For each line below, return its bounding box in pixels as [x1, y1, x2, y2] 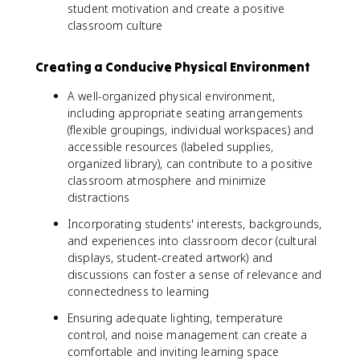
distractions [67, 190, 130, 205]
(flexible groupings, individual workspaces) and [67, 122, 314, 137]
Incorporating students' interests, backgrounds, [67, 216, 322, 231]
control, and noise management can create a [67, 327, 308, 342]
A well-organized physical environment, [67, 88, 275, 104]
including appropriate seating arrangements [67, 105, 304, 121]
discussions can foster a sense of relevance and [67, 267, 322, 282]
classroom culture [67, 18, 163, 33]
